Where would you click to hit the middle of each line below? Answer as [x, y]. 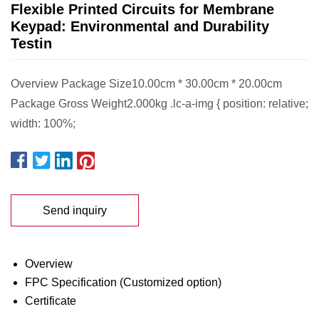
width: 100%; [43, 124]
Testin [31, 43]
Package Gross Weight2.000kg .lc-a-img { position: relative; [159, 104]
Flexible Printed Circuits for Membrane [142, 9]
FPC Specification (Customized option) [123, 282]
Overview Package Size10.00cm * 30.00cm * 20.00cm [146, 84]
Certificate [51, 301]
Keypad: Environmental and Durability [140, 26]
